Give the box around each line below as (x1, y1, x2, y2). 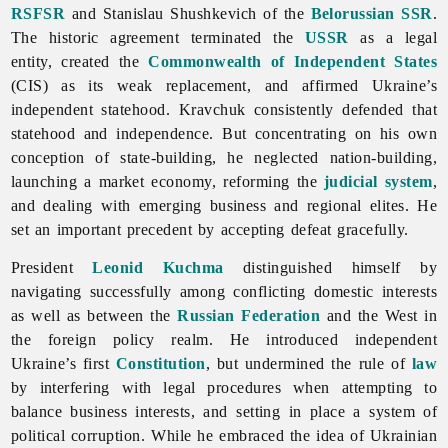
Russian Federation (177, 306, 321, 324)
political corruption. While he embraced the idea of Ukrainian (10, 426, 438, 444)
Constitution (115, 354, 206, 372)
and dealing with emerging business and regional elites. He (10, 196, 438, 214)
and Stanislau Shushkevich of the (65, 4, 311, 22)
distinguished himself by (223, 258, 438, 276)
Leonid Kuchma (92, 258, 224, 276)
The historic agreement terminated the (10, 28, 306, 46)
